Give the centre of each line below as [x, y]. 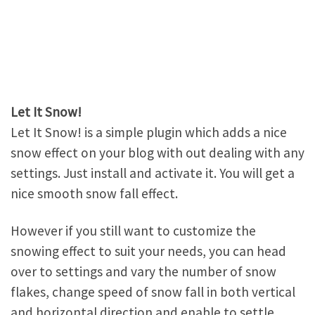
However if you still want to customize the [133, 230]
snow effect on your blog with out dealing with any [157, 152]
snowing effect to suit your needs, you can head [148, 251]
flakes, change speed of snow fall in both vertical [153, 291]
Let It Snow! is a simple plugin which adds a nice [149, 132]
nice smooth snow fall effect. [94, 193]
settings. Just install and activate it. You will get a [153, 173]
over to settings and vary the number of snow [143, 271]
